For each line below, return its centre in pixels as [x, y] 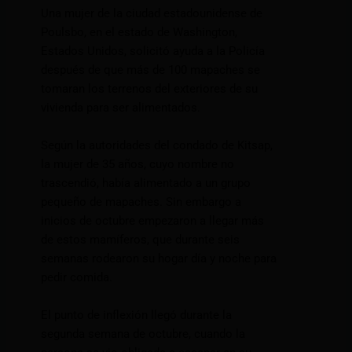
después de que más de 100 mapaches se [151, 70]
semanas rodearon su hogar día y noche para [159, 259]
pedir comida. [77, 278]
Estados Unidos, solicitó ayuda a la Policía [153, 51]
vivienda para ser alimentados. [121, 108]
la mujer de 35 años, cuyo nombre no [138, 165]
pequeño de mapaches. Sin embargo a [141, 202]
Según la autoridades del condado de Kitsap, [157, 146]
